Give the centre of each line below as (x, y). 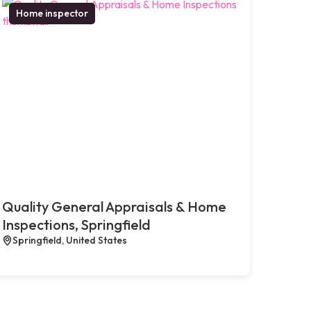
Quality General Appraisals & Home (114, 206)
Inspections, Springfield (76, 224)
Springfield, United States (69, 240)
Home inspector (52, 13)
